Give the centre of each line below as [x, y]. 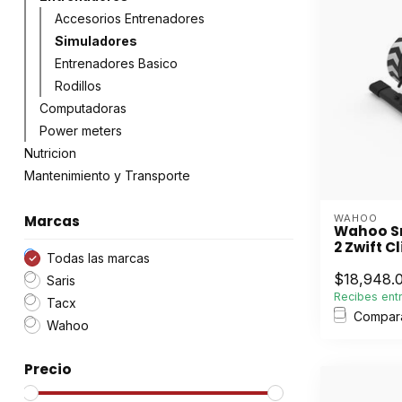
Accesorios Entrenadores [130, 18]
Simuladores [96, 41]
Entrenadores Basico [116, 63]
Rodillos [78, 86]
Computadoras [83, 108]
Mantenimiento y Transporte [107, 175]
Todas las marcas [98, 258]
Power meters [81, 131]
